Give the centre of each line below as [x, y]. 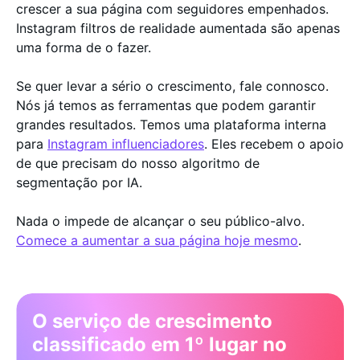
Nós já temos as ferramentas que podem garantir [166, 105]
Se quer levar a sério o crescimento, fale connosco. [172, 86]
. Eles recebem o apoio [274, 143]
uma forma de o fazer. [86, 47]
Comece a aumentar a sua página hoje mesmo [157, 240]
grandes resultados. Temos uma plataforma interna [171, 124]
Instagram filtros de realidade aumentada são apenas [178, 28]
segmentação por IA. [81, 182]
